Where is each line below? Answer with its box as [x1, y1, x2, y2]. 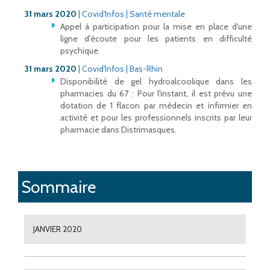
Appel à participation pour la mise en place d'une [60, 21, 252, 33]
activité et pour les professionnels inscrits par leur [60, 112, 252, 124]
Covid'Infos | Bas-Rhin [82, 63, 163, 75]
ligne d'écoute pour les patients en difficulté [60, 33, 252, 45]
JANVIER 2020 [33, 224, 82, 234]
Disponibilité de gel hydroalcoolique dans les [60, 76, 252, 87]
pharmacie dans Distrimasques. [60, 124, 177, 136]
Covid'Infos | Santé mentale [82, 8, 185, 20]
